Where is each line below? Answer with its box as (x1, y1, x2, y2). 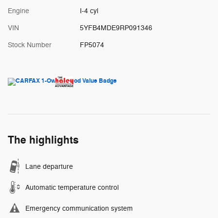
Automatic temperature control (25, 183, 119, 192)
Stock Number (8, 40, 52, 49)
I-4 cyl (79, 6, 98, 15)
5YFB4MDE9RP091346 (79, 23, 152, 32)
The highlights (8, 133, 79, 147)
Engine (8, 6, 29, 15)
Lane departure (25, 162, 73, 171)
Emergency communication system (25, 204, 133, 213)
